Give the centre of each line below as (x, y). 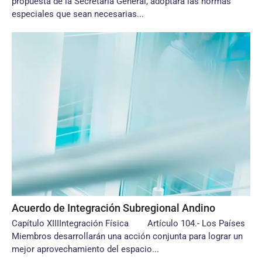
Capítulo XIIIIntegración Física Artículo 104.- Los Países (128, 223)
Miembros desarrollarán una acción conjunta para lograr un (127, 236)
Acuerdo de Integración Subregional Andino (113, 208)
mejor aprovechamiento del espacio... (85, 249)
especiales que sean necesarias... (78, 14)
